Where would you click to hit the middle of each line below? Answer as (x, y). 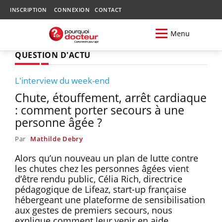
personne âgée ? (58, 122)
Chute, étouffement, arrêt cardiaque (111, 97)
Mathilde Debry (56, 139)
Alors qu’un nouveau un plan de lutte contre (107, 158)
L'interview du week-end (62, 80)
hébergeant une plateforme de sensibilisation (110, 199)
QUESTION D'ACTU (53, 55)
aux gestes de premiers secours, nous (94, 210)
